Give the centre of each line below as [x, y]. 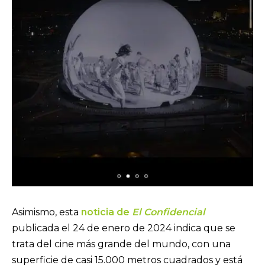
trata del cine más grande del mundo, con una [121, 244]
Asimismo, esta [46, 212]
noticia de [106, 212]
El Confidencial [169, 212]
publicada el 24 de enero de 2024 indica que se [124, 228]
